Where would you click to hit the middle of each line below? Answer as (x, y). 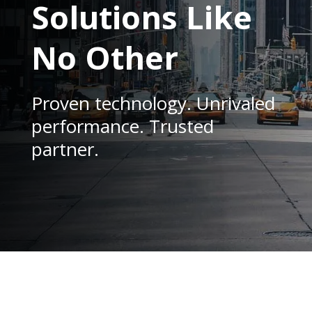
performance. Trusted (122, 126)
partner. (65, 149)
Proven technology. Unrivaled (153, 103)
